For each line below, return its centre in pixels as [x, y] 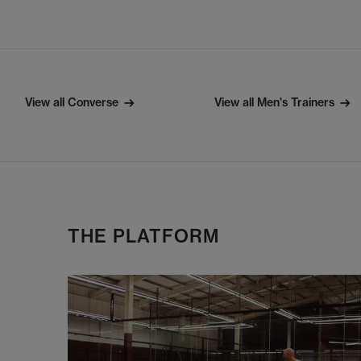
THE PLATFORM [144, 236]
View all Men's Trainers [274, 102]
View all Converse [72, 102]
